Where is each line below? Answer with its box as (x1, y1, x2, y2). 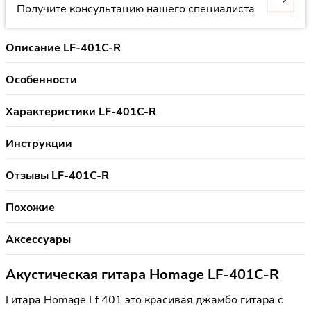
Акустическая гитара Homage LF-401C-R (6, 264, 279, 284)
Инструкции (6, 135, 72, 151)
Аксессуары (6, 231, 71, 247)
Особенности (6, 72, 77, 87)
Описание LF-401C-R (6, 40, 121, 56)
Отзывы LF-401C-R (6, 167, 109, 183)
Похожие (6, 199, 55, 215)
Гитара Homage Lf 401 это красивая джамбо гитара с (6, 292, 283, 308)
